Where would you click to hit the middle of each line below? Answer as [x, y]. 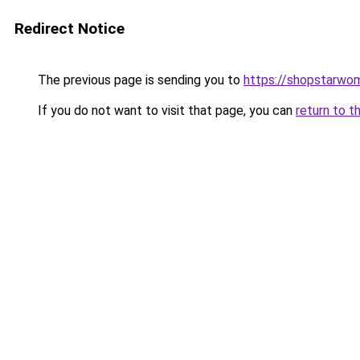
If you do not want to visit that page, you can [165, 110]
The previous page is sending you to [139, 80]
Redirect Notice [70, 29]
